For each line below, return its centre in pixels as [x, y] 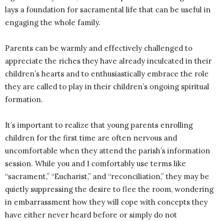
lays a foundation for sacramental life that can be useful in [108, 10]
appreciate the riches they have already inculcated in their [108, 61]
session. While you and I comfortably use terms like [95, 164]
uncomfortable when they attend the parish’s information [108, 151]
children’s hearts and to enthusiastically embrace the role [107, 74]
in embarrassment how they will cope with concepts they [106, 202]
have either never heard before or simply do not [91, 215]
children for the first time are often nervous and [91, 138]
